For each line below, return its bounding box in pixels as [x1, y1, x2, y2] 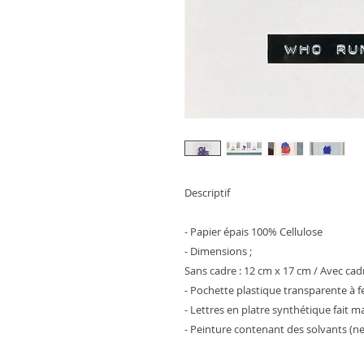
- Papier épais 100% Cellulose [184, 224, 323, 239]
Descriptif [184, 185, 230, 200]
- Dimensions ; [184, 244, 252, 258]
